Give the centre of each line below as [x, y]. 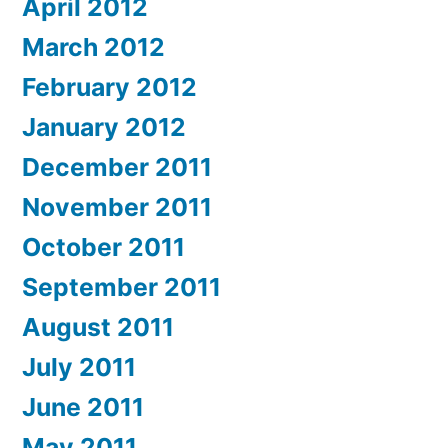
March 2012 [93, 46]
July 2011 [79, 366]
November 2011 [117, 206]
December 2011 [117, 166]
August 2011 [98, 326]
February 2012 [109, 86]
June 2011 [83, 406]
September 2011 [121, 286]
